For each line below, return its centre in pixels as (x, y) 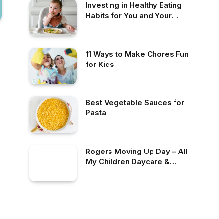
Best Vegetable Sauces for (135, 103)
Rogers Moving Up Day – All (137, 151)
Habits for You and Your (129, 15)
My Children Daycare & (128, 161)
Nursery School (114, 172)
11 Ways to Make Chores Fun (137, 54)
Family (98, 26)
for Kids (100, 64)
